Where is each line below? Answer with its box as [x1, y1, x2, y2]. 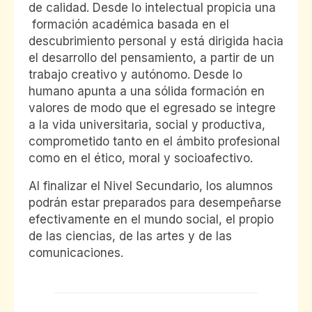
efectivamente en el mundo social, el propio [29, 212, 274, 227]
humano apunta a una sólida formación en [29, 84, 265, 99]
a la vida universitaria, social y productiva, [29, 118, 265, 132]
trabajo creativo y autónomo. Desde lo [29, 68, 242, 82]
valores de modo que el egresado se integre [29, 101, 276, 116]
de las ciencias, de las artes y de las [29, 229, 232, 244]
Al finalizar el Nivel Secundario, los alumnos [29, 179, 273, 194]
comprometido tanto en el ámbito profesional [29, 134, 280, 149]
